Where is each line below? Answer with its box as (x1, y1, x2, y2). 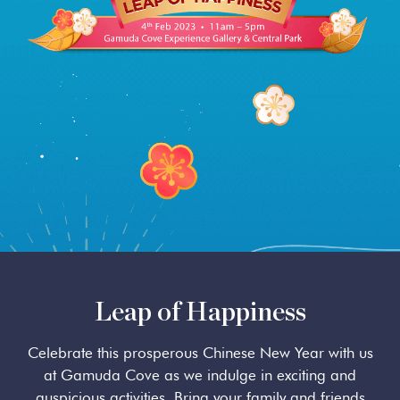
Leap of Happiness (94, 299, 306, 326)
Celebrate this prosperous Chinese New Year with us (27, 344, 373, 362)
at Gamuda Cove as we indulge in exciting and (44, 366, 356, 384)
